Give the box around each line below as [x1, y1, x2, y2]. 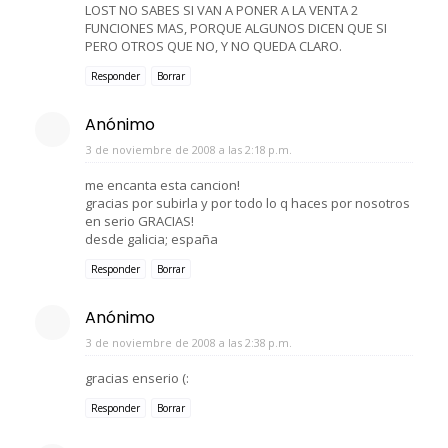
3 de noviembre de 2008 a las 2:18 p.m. [86, 141, 292, 157]
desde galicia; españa [85, 229, 218, 248]
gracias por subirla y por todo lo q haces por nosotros [85, 193, 410, 212]
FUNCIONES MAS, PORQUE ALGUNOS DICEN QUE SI [85, 18, 387, 37]
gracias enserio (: [85, 368, 189, 387]
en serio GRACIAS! [85, 211, 194, 230]
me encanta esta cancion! [85, 175, 240, 194]
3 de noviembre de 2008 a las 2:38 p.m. [86, 334, 292, 350]
